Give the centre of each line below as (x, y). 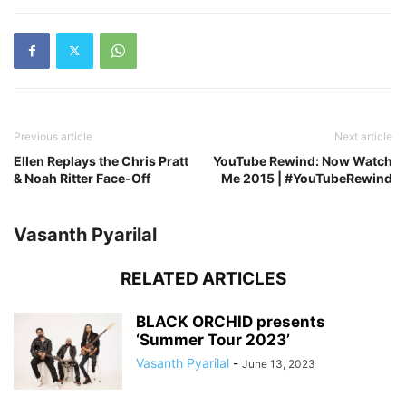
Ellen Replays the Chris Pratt (101, 160)
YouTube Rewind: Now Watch (303, 160)
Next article (363, 136)
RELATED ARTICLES (203, 278)
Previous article (53, 136)
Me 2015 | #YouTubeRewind (307, 178)
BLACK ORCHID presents (231, 321)
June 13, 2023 (279, 363)
